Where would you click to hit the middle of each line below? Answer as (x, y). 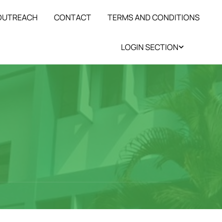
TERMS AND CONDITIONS (154, 17)
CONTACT (73, 17)
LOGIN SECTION (150, 47)
